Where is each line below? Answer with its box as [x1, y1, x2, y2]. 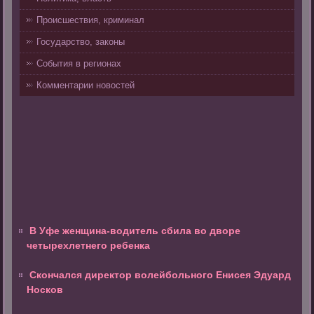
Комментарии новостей [36, 80, 135, 91]
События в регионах [36, 58, 122, 69]
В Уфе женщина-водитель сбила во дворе [29, 225, 241, 237]
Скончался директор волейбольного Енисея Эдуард [29, 269, 292, 281]
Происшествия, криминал [36, 15, 145, 26]
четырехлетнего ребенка [27, 240, 151, 252]
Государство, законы [36, 36, 125, 48]
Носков [27, 284, 64, 296]
